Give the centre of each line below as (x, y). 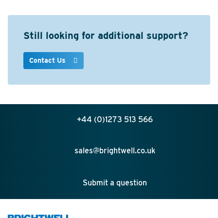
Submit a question (115, 183)
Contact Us (48, 61)
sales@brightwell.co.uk (115, 151)
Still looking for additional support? (106, 36)
